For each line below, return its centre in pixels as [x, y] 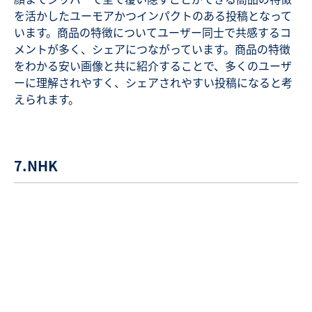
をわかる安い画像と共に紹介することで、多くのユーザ [153, 66]
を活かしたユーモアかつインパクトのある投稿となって [153, 16]
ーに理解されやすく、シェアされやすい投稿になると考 [153, 83]
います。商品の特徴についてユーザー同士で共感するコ [153, 32]
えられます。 [47, 99]
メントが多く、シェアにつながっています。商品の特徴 [152, 49]
